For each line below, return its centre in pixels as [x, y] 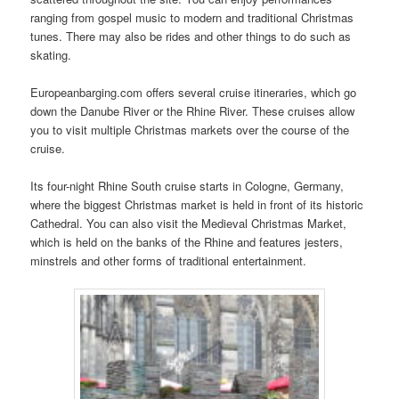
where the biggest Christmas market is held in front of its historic [197, 204]
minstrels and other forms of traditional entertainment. [169, 260]
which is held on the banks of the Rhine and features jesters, [187, 241]
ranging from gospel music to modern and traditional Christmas [192, 17]
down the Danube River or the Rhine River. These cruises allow [193, 110]
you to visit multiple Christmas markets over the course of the [190, 129]
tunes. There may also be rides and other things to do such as [191, 36]
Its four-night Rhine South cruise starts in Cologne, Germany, [187, 185]
